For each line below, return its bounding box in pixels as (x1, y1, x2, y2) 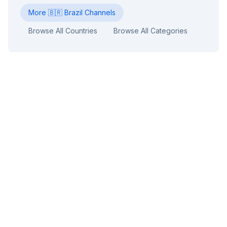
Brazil (64, 8, 83, 17)
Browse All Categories (113, 26, 187, 35)
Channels (83, 8, 116, 17)
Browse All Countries (28, 26, 97, 35)
